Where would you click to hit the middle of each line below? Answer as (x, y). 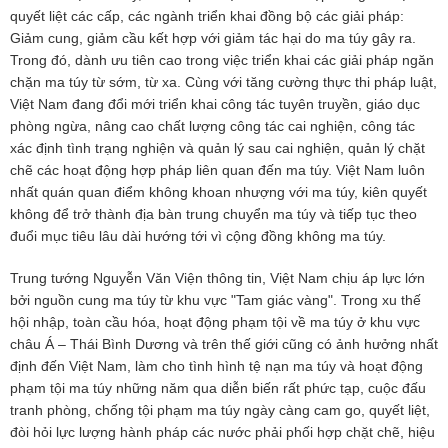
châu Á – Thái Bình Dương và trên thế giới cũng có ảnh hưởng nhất (224, 344)
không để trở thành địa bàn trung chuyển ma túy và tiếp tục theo (213, 214)
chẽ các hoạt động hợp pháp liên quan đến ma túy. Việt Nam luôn (217, 170)
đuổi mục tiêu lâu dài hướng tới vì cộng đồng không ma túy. (198, 236)
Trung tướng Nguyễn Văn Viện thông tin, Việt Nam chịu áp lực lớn (217, 278)
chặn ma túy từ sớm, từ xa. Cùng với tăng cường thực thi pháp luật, (223, 82)
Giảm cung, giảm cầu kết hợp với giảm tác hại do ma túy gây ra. (213, 38)
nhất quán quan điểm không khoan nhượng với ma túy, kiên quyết (218, 192)
